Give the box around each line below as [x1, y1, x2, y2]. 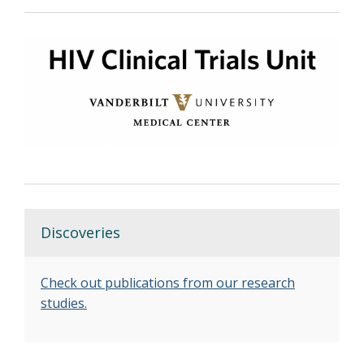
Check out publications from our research [41, 274, 295, 292]
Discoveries [41, 223, 120, 243]
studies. [41, 294, 87, 313]
